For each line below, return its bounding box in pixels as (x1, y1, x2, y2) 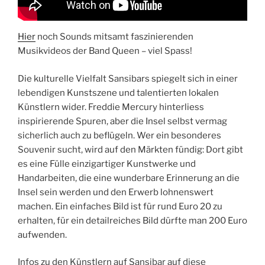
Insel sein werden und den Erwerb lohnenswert (18, 186, 214, 198)
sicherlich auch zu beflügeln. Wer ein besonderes (18, 130, 221, 141)
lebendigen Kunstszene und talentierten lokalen (18, 87, 219, 98)
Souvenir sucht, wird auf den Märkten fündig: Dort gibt (18, 144, 243, 155)
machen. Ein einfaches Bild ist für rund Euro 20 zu (18, 201, 222, 212)
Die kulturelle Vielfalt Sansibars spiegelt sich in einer (18, 73, 238, 84)
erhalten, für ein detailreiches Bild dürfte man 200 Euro (18, 215, 247, 226)
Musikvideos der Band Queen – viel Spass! (18, 46, 192, 57)
